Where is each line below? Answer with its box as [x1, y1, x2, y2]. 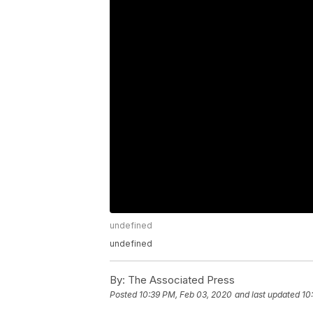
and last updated [235, 289, 300, 300]
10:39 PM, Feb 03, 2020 [139, 289, 232, 300]
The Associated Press [125, 273, 235, 287]
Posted [110, 289, 139, 300]
